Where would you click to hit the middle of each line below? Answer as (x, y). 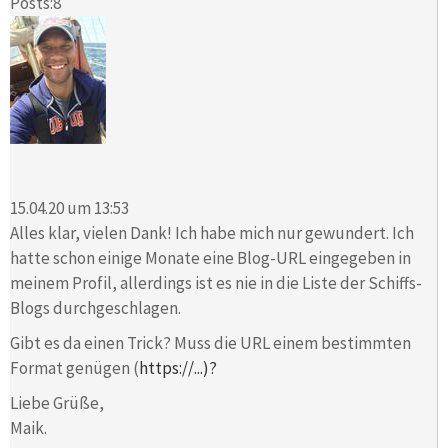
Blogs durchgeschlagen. (95, 307)
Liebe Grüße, (57, 402)
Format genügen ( (74, 367)
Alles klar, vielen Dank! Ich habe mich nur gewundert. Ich (212, 232)
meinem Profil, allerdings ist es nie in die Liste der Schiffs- (216, 282)
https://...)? (178, 367)
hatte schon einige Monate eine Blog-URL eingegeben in (210, 257)
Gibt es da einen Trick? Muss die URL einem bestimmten (210, 342)
